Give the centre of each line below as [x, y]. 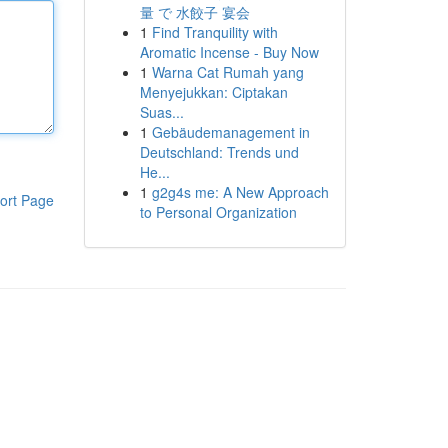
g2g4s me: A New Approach [240, 192]
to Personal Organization [218, 212]
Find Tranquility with [214, 32]
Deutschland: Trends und [219, 152]
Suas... [161, 112]
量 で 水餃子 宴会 [194, 12]
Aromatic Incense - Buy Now [229, 52]
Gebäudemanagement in [230, 132]
